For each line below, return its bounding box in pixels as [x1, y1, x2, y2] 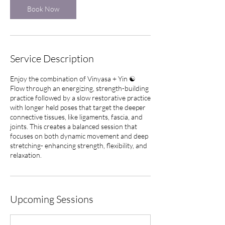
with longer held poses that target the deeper [10, 103, 146, 111]
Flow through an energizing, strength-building [10, 84, 149, 92]
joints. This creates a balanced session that [10, 122, 137, 131]
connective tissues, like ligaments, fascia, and [10, 113, 143, 121]
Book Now [27, 5, 59, 13]
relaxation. [10, 151, 42, 159]
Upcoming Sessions [10, 193, 93, 205]
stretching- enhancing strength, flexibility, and [10, 141, 147, 150]
